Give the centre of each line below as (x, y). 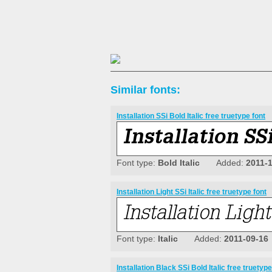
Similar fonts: (145, 90)
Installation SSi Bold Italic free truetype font (191, 116)
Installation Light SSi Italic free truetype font (192, 192)
